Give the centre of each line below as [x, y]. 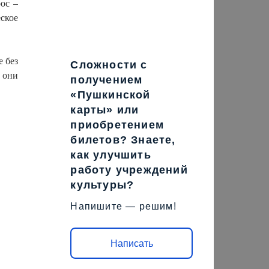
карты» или [105, 110]
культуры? [102, 185]
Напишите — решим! [123, 206]
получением [107, 80]
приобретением [117, 125]
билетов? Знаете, [123, 140]
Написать [131, 243]
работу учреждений [129, 170]
